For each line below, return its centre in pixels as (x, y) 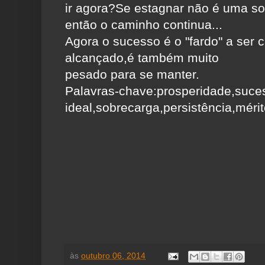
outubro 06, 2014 (113, 256)
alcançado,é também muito (142, 58)
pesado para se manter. (132, 75)
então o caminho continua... (144, 25)
